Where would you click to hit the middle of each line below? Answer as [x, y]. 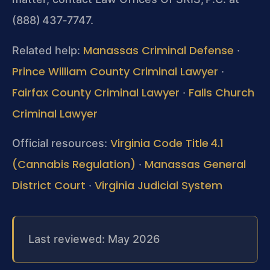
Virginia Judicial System [159, 186]
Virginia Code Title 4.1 [167, 143]
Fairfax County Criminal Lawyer [96, 92]
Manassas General [195, 165]
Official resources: [61, 143]
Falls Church [221, 92]
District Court [49, 186]
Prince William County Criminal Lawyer [115, 71]
